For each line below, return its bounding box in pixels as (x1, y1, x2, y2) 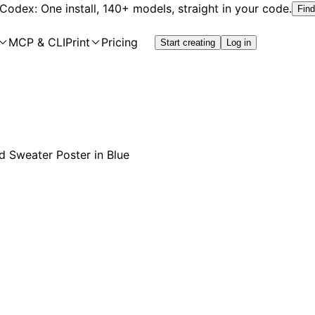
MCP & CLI (8, 35, 65, 49)
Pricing (101, 35, 138, 49)
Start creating (160, 37, 215, 48)
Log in (226, 37, 251, 48)
